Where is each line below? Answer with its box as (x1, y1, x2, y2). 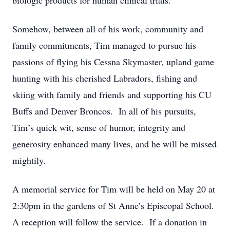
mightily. (12, 154, 46, 166)
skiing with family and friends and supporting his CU (12, 88, 212, 101)
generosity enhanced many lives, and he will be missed (12, 138, 217, 150)
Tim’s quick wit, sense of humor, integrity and (12, 121, 185, 133)
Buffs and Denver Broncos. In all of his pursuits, (12, 105, 196, 117)
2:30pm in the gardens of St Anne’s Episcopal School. (12, 199, 217, 212)
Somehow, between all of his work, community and (12, 23, 203, 35)
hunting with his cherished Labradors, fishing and (12, 72, 197, 84)
